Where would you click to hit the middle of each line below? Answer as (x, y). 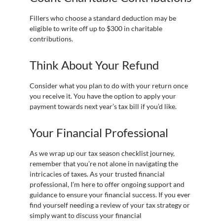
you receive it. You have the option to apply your (103, 96)
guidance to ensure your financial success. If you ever (110, 195)
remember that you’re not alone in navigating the (104, 164)
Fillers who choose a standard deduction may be (103, 18)
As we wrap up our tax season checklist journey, (102, 153)
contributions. (51, 39)
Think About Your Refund (94, 65)
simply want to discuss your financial (85, 215)
